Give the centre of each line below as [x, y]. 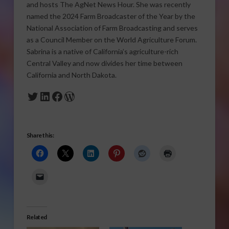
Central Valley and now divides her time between [104, 63]
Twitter [47, 96]
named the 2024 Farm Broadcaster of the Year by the [111, 16]
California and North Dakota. [71, 75]
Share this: [40, 135]
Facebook [76, 96]
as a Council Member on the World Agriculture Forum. [111, 40]
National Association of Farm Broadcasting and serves [112, 28]
